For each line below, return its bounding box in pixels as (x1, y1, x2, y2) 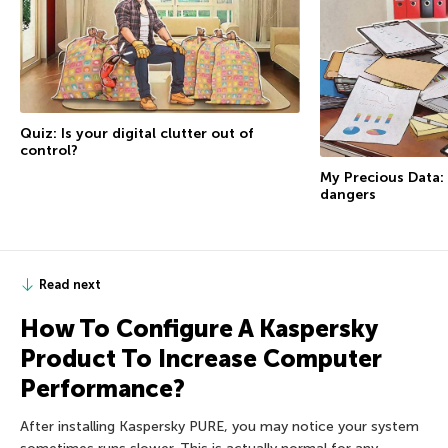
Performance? (20, 373, 185, 403)
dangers (320, 185, 376, 203)
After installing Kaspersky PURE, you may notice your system (20, 417, 419, 435)
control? (20, 142, 78, 160)
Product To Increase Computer (20, 343, 382, 373)
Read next (39, 276, 101, 292)
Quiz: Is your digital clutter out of (20, 125, 254, 143)
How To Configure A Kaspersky (20, 313, 377, 343)
